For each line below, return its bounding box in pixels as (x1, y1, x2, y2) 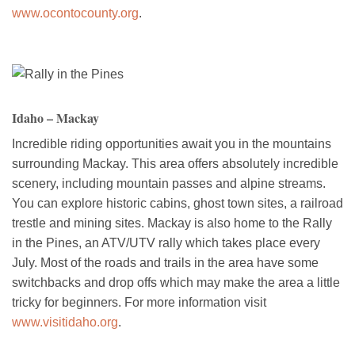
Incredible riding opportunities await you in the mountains (12, 136, 331, 151)
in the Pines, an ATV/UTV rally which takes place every (12, 235, 320, 250)
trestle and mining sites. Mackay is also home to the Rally (12, 216, 332, 230)
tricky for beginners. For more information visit (12, 295, 266, 309)
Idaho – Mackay (12, 108, 99, 127)
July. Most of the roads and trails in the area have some (12, 255, 319, 269)
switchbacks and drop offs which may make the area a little (12, 275, 340, 289)
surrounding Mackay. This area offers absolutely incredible (12, 156, 338, 170)
